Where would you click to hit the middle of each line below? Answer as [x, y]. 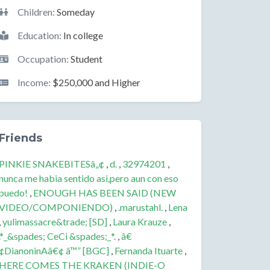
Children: [36, 12]
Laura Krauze [140, 221]
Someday [75, 12]
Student [86, 59]
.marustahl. [140, 207]
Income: [34, 82]
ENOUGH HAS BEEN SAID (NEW [105, 193]
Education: [39, 35]
